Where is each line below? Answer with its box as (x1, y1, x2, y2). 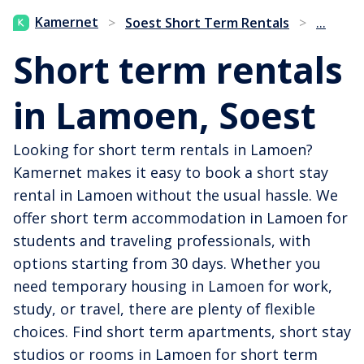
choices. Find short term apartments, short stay (13, 321, 351, 341)
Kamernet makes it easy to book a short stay (13, 162, 328, 182)
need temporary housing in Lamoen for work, (13, 275, 332, 296)
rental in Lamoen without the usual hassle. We (13, 184, 338, 205)
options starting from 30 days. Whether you (13, 253, 321, 273)
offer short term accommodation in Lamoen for (13, 207, 348, 227)
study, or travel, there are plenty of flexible (13, 298, 315, 318)
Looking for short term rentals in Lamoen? (13, 139, 313, 159)
